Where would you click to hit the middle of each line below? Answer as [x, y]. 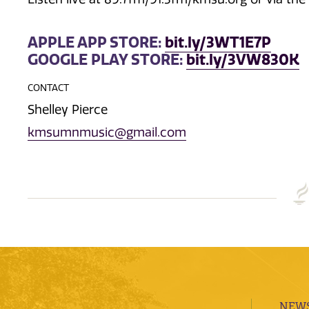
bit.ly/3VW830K [243, 59]
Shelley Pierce [68, 110]
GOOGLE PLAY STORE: [107, 59]
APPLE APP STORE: [96, 42]
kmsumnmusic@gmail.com [107, 133]
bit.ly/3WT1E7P [218, 42]
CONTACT [48, 87]
